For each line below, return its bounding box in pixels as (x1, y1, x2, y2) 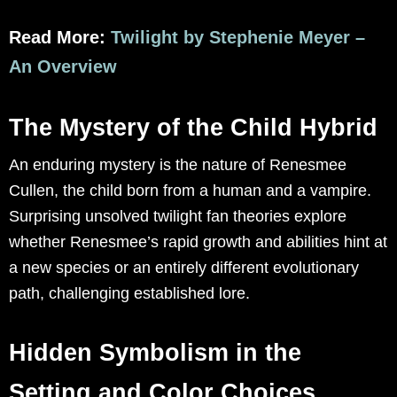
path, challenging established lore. (9, 284, 250, 303)
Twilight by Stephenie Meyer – (111, 27, 365, 48)
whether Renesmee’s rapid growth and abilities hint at (9, 233, 387, 252)
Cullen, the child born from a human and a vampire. (9, 182, 371, 200)
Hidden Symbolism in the (9, 339, 301, 367)
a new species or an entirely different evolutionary (9, 259, 359, 277)
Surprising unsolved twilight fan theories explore (9, 207, 346, 226)
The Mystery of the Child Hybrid (9, 114, 378, 142)
